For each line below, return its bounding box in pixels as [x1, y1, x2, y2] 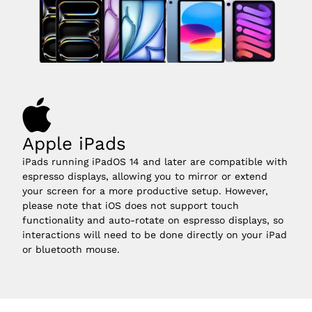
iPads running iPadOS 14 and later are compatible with [22, 156, 288, 168]
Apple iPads [22, 133, 126, 155]
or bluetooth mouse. [22, 244, 120, 256]
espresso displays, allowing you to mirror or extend [22, 171, 267, 182]
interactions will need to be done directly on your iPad [22, 229, 287, 241]
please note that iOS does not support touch [22, 200, 239, 212]
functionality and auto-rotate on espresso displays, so [22, 214, 283, 226]
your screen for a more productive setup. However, [22, 185, 268, 197]
